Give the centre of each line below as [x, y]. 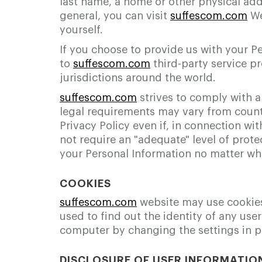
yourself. [81, 30]
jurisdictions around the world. [138, 78]
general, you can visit [115, 16]
